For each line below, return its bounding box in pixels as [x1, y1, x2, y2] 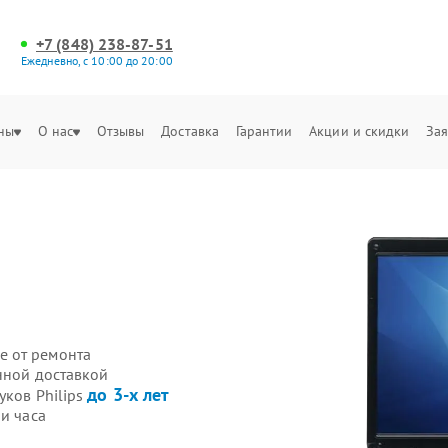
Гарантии [235, 122, 293, 140]
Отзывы [96, 122, 145, 140]
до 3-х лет [87, 383, 170, 406]
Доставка [161, 122, 220, 140]
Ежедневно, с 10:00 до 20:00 [21, 53, 173, 68]
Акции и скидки [309, 122, 410, 140]
